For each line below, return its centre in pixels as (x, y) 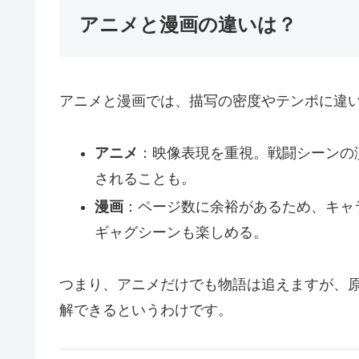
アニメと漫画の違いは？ (188, 25)
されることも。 (145, 178)
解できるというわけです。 (146, 310)
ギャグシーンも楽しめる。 (181, 233)
